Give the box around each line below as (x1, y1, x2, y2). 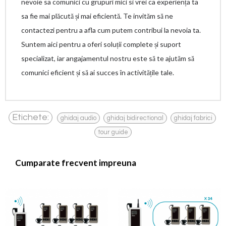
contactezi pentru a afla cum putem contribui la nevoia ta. (21, 26, 201, 34)
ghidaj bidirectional (107, 115, 163, 122)
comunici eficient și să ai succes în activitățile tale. (21, 68, 174, 77)
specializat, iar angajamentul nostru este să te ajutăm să (21, 54, 194, 63)
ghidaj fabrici (174, 115, 212, 122)
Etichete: (12, 112, 49, 122)
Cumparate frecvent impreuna (15, 157, 136, 168)
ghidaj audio (61, 115, 96, 122)
